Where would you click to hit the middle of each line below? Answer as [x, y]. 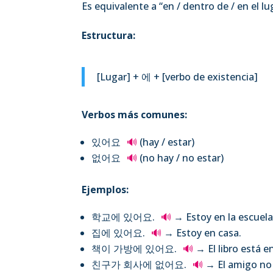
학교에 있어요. [125, 217]
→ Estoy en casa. [202, 232]
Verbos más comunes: [135, 114]
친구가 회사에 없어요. [140, 264]
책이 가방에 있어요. [136, 248]
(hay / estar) [166, 142]
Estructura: [109, 35]
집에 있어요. [120, 232]
